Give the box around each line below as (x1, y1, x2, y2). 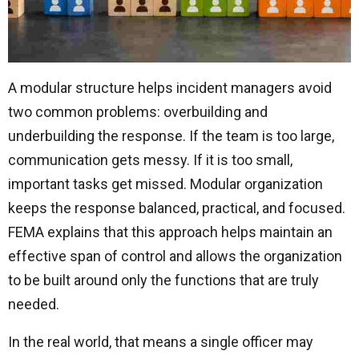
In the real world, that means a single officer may (8, 333, 313, 351)
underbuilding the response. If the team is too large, (8, 127, 334, 145)
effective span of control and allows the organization (8, 248, 342, 265)
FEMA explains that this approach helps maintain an (8, 224, 333, 241)
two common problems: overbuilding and (8, 103, 268, 121)
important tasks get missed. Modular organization (8, 175, 323, 193)
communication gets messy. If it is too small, (8, 151, 292, 169)
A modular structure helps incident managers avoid (8, 79, 332, 97)
